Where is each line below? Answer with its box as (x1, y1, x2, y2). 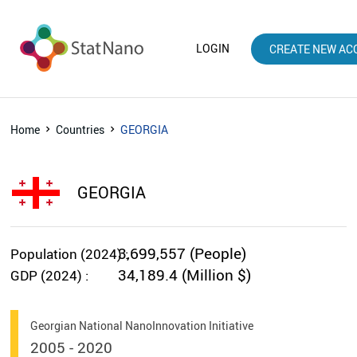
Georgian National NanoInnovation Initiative (30, 317, 254, 333)
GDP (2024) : (10, 265, 89, 284)
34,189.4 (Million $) (118, 264, 252, 285)
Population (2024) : (10, 244, 129, 263)
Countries (56, 121, 105, 137)
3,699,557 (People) (118, 242, 247, 264)
